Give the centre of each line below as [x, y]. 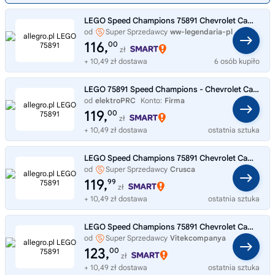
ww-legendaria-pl [201, 31]
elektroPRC [115, 100]
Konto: [151, 100]
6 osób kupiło [237, 61]
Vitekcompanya [198, 238]
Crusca [183, 169]
